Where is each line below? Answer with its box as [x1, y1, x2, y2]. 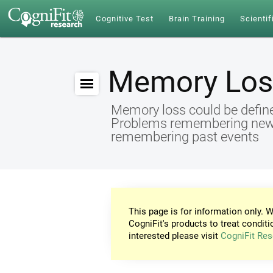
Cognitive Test [96, 14, 154, 23]
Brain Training [168, 14, 225, 23]
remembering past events [111, 129, 259, 144]
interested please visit [129, 230, 221, 242]
